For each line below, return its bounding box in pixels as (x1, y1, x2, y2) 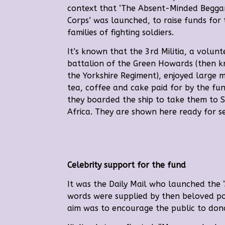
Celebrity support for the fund (67, 160, 186, 170)
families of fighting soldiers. (67, 28, 174, 38)
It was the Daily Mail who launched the (67, 179, 223, 189)
